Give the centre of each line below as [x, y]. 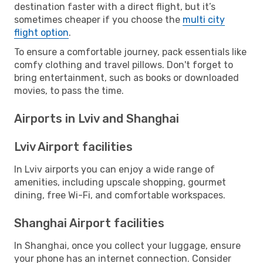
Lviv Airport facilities [73, 146]
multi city [204, 19]
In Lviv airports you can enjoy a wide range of [114, 169]
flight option [41, 32]
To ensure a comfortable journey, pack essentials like [130, 52]
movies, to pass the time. [69, 90]
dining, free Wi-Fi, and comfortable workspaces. [120, 195]
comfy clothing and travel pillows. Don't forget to [124, 65]
